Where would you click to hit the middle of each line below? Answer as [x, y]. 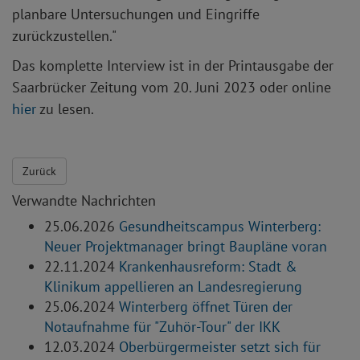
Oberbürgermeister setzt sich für [220, 347]
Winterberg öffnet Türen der [206, 307]
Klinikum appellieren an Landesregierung [173, 287]
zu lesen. [67, 109]
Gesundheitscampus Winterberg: [220, 227]
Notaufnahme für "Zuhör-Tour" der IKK [162, 327]
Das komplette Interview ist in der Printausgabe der [173, 66]
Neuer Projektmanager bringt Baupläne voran [186, 247]
